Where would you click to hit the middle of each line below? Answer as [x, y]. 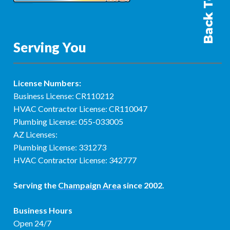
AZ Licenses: [35, 134]
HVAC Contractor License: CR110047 [80, 108]
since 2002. [143, 185]
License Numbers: [47, 83]
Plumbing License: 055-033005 [68, 121]
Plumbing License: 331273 [60, 147]
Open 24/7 [32, 223]
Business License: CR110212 [64, 95]
